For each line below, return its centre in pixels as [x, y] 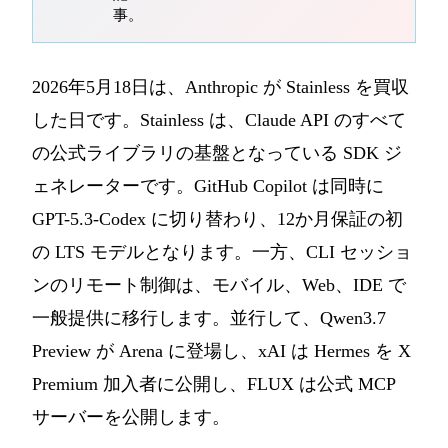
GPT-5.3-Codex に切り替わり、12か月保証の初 [217, 219]
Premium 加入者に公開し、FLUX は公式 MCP [213, 384]
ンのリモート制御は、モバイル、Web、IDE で [219, 285]
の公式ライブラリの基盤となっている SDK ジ [217, 153]
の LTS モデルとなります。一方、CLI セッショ [222, 252]
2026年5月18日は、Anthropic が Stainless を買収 [220, 87]
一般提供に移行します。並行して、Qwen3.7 [209, 318]
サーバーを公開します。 [131, 417]
